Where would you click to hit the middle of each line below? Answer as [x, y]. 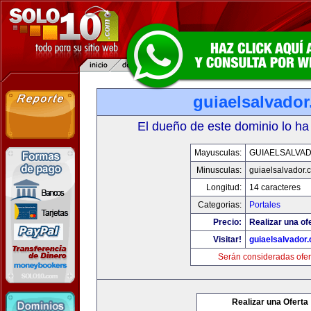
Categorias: [220, 205]
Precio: [227, 222]
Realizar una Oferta [270, 302]
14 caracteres [275, 187]
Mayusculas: [218, 153]
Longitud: [224, 187]
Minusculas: [219, 170]
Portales [265, 205]
